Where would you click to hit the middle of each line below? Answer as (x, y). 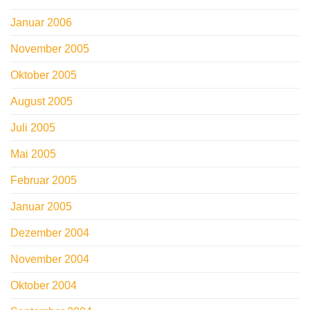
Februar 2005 (44, 181)
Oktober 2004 (44, 286)
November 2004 (50, 259)
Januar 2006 (41, 23)
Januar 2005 (41, 207)
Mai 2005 (33, 154)
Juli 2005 (33, 128)
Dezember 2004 (50, 233)
